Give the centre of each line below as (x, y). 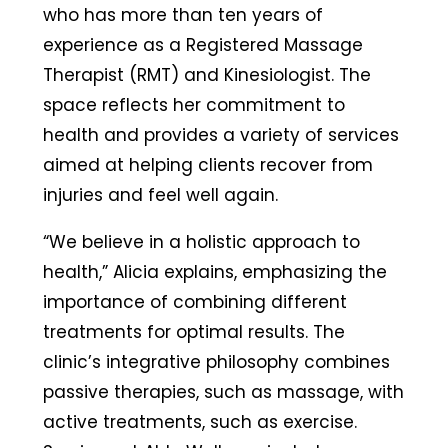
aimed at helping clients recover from (207, 165)
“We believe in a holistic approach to (201, 242)
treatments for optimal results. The (193, 332)
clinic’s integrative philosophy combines (216, 362)
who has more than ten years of (182, 15)
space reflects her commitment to (193, 105)
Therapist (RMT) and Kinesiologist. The (206, 75)
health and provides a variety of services (220, 135)
